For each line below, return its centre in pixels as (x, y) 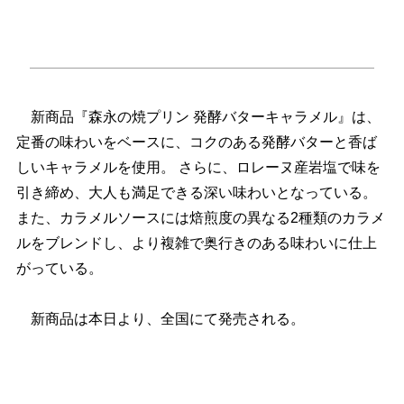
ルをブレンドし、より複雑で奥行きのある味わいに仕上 (196, 243)
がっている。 (59, 269)
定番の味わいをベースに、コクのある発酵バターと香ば (196, 142)
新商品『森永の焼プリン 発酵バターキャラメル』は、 (198, 117)
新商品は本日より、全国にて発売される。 (160, 319)
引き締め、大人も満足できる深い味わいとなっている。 (196, 193)
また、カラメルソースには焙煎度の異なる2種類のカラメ (200, 218)
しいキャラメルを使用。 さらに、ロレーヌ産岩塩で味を (198, 168)
